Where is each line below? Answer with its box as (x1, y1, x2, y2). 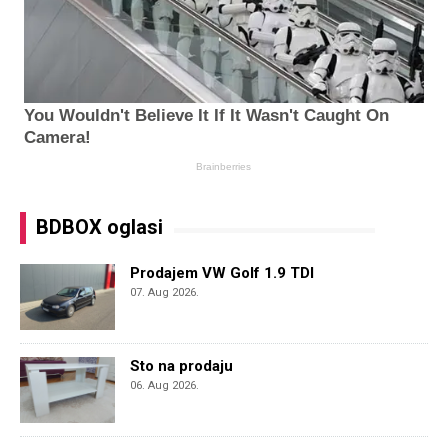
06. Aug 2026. (130, 378, 199, 392)
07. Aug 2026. (130, 285, 199, 299)
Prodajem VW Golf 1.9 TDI (130, 263, 314, 282)
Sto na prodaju (130, 356, 233, 375)
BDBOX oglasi (36, 214, 163, 239)
